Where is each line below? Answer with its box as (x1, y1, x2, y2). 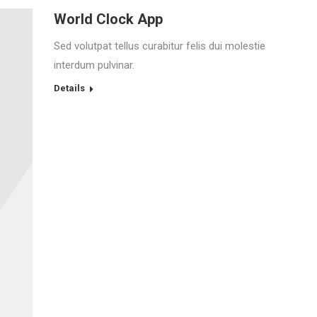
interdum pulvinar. (54, 59, 134, 71)
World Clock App (54, 11, 163, 28)
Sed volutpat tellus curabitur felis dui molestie (54, 40, 265, 52)
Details (54, 83, 85, 93)
